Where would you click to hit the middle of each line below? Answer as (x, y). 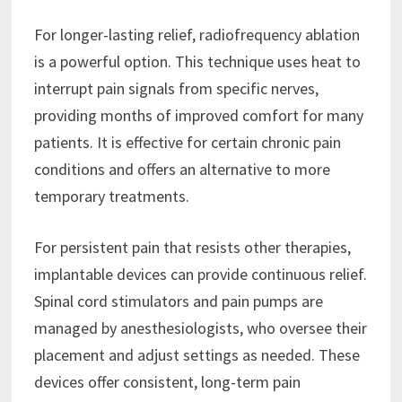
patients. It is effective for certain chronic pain (187, 142)
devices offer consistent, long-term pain (167, 381)
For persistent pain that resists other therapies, (192, 247)
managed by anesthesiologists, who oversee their (200, 328)
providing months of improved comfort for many (198, 115)
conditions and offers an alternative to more (182, 169)
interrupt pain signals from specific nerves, (176, 88)
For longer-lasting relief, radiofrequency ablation (197, 34)
